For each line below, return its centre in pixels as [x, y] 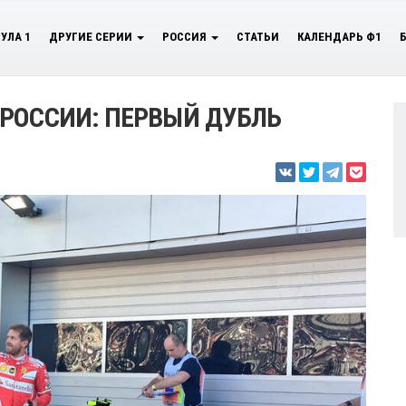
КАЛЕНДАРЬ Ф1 [339, 37]
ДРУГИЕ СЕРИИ [92, 37]
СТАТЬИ [258, 37]
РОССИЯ [186, 37]
